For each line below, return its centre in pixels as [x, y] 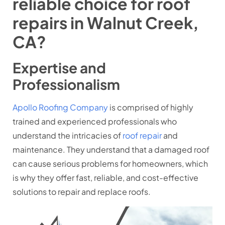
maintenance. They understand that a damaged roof [111, 150]
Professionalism [66, 84]
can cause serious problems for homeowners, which [110, 164]
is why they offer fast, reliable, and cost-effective [105, 178]
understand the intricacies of [68, 136]
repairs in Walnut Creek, [105, 23]
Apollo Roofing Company [60, 107]
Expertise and [59, 68]
